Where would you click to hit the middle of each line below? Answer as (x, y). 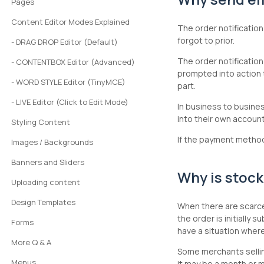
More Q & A (32, 242)
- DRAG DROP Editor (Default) (65, 42)
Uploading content (46, 182)
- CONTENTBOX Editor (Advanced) (73, 62)
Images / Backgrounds (52, 142)
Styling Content (41, 122)
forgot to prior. (207, 41)
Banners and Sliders (48, 162)
